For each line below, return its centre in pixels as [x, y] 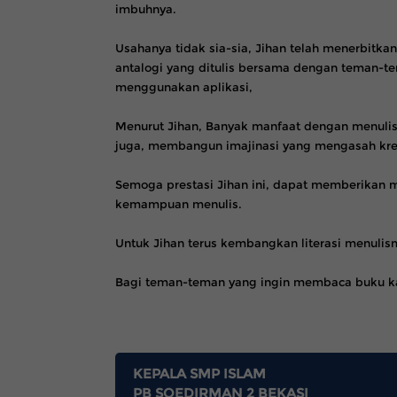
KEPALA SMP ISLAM [199, 374]
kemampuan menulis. [180, 204]
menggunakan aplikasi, [186, 87]
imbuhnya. [146, 9]
